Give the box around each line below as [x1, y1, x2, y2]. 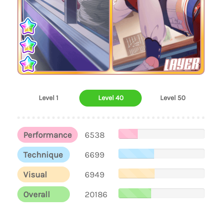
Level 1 [39, 94, 58, 102]
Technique [23, 150, 63, 160]
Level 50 [160, 94, 185, 102]
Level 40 [98, 94, 123, 102]
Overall [23, 189, 50, 199]
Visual [23, 169, 47, 179]
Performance [23, 130, 72, 140]
